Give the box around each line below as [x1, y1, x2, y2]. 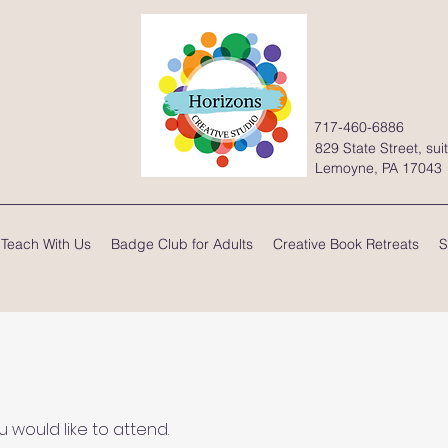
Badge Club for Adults [111, 234, 253, 253]
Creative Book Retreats [273, 234, 419, 253]
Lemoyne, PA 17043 [315, 158, 442, 177]
